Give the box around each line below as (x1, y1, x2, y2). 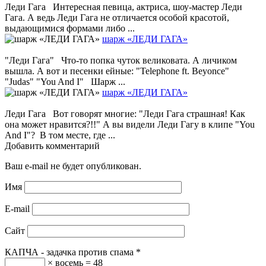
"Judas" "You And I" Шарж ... (5, 77, 125, 87)
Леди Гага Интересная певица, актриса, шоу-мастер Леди (5, 2, 242, 12)
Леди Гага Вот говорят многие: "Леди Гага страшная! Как (5, 109, 245, 119)
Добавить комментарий (5, 141, 100, 151)
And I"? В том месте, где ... (5, 130, 115, 141)
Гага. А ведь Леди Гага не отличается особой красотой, (5, 12, 229, 23)
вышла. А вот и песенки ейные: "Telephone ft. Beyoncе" (5, 66, 232, 77)
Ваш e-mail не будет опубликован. (5, 161, 141, 172)
